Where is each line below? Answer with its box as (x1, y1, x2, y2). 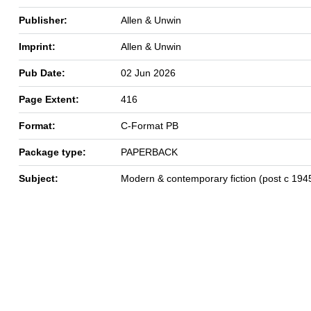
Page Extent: (19, 93, 79, 105)
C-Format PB (121, 119, 178, 131)
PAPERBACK (121, 146, 178, 158)
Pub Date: (19, 67, 65, 78)
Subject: (19, 172, 58, 184)
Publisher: (19, 14, 67, 26)
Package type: (19, 146, 86, 158)
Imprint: (19, 40, 56, 52)
